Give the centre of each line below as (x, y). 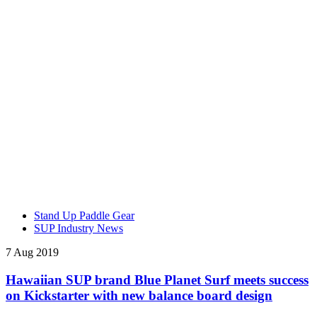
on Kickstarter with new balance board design (139, 295)
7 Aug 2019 (32, 252)
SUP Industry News (79, 228)
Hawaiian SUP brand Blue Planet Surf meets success (157, 279)
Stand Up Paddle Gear (84, 215)
